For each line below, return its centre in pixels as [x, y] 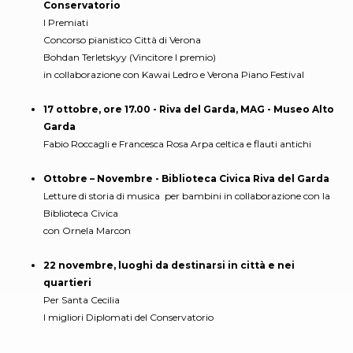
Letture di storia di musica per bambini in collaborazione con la [187, 196]
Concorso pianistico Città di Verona [122, 40]
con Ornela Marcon [87, 231]
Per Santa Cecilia [82, 300]
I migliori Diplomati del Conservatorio [128, 318]
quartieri [67, 283]
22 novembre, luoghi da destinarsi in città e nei [169, 266]
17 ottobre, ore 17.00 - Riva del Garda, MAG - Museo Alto [189, 110]
